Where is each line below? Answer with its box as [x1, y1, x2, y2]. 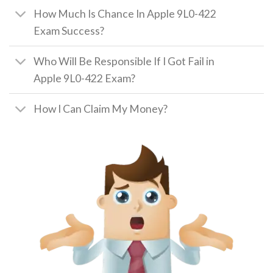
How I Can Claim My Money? [34, 102, 168, 115]
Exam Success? [34, 24, 105, 37]
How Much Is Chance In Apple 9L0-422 [34, 7, 217, 20]
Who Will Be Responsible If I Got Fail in [34, 54, 215, 68]
